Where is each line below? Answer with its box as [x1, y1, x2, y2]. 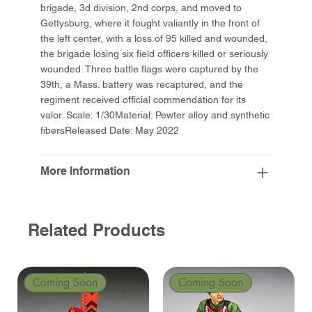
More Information [40, 164, 131, 178]
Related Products [28, 219, 165, 240]
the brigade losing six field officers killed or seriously [40, 48, 269, 60]
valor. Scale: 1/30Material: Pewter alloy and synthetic [40, 109, 270, 121]
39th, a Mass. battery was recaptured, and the [40, 79, 244, 91]
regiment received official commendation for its [40, 94, 247, 106]
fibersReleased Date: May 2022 [40, 125, 180, 136]
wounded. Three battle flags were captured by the [40, 63, 259, 75]
